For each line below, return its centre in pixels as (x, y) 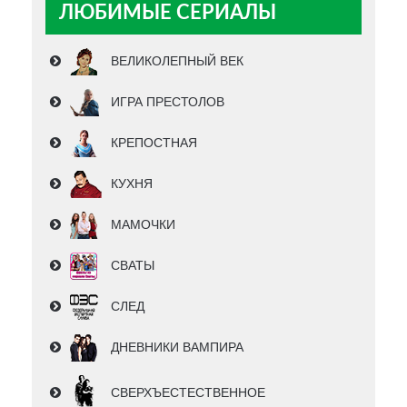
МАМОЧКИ (143, 225)
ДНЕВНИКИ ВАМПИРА (177, 347)
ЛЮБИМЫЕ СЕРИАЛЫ (168, 13)
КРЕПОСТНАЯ (154, 143)
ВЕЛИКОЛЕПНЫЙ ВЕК (177, 61)
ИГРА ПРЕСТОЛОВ (168, 102)
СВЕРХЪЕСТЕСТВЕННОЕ (188, 393)
